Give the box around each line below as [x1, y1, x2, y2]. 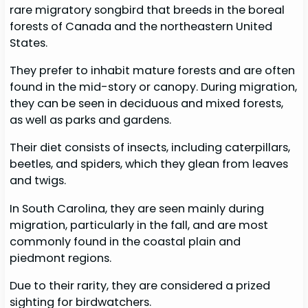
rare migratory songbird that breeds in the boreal [10, 1, 285, 18]
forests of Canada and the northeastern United [10, 18, 273, 34]
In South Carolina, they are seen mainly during [10, 200, 265, 217]
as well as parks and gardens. [10, 112, 175, 129]
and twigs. [10, 173, 69, 189]
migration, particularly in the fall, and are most [10, 217, 269, 233]
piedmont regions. [10, 250, 115, 266]
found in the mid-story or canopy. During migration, [10, 79, 298, 96]
